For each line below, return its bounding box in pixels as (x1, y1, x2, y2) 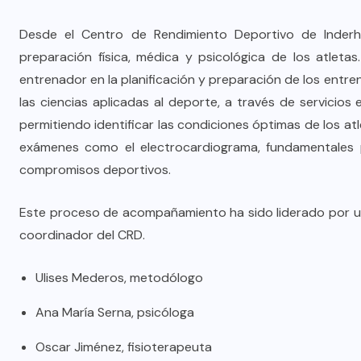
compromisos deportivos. (19, 161, 171, 178)
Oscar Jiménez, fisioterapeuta (35, 338, 212, 355)
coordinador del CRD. (19, 226, 145, 243)
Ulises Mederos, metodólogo (35, 269, 203, 286)
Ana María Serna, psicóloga (35, 304, 194, 321)
